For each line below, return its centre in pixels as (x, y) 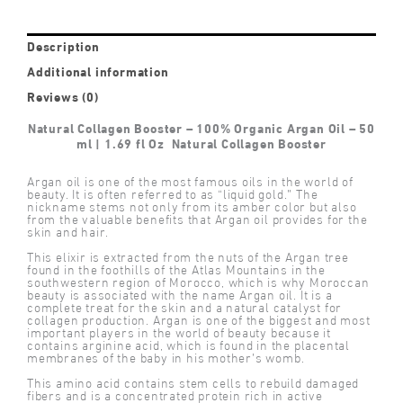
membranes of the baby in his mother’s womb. (166, 359)
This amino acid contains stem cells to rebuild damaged (193, 384)
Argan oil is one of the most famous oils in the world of (190, 183)
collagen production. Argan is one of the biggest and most (199, 321)
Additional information (98, 71)
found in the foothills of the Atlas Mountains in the (176, 271)
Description (63, 45)
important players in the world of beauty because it (179, 334)
